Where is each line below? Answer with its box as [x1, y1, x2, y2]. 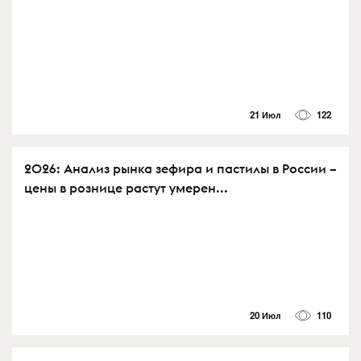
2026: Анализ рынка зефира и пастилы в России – [24, 160, 337, 177]
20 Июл [249, 308, 280, 322]
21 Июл [249, 108, 280, 122]
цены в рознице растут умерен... [24, 180, 228, 197]
